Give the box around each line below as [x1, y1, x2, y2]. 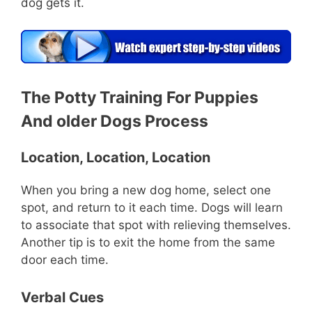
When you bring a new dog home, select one [21, 183, 271, 198]
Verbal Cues [21, 288, 104, 306]
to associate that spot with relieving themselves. [21, 218, 291, 233]
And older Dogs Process [21, 111, 208, 132]
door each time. [21, 253, 109, 267]
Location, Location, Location [21, 149, 210, 166]
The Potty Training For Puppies [21, 88, 258, 108]
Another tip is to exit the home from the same [21, 235, 275, 250]
